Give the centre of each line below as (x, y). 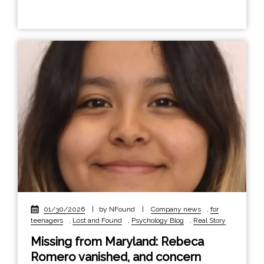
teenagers (47, 220)
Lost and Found (97, 220)
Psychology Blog (158, 220)
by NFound (118, 209)
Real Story (209, 220)
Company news (176, 209)
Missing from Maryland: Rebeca (117, 241)
